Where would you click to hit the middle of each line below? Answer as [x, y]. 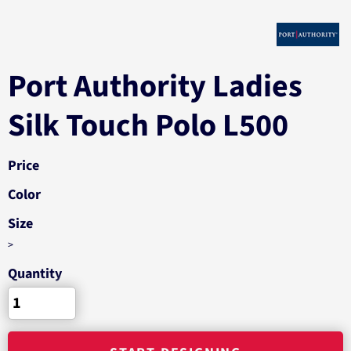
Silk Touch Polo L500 [148, 126]
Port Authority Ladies [155, 87]
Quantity [35, 274]
